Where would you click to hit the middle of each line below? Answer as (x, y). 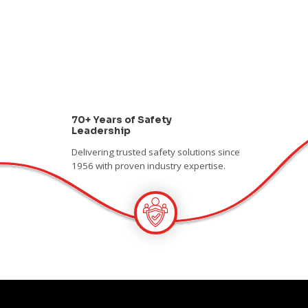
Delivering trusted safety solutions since (155, 152)
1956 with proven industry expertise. (148, 165)
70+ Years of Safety (121, 120)
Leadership (101, 131)
